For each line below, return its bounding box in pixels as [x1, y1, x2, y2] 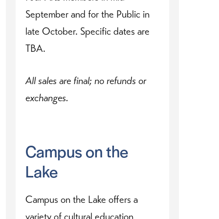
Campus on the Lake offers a [25, 193, 138, 206]
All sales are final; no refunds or [25, 74, 146, 88]
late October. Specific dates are [25, 25, 150, 38]
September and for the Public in [25, 8, 150, 21]
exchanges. [25, 91, 68, 105]
